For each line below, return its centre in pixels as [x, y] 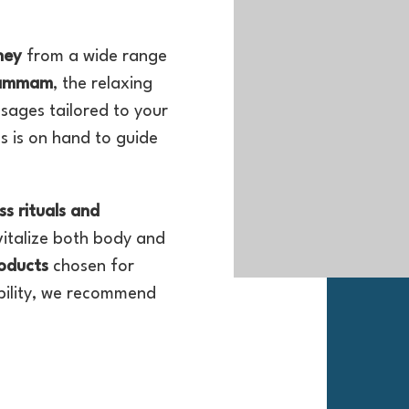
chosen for [91, 267]
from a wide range [94, 57]
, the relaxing [102, 84]
